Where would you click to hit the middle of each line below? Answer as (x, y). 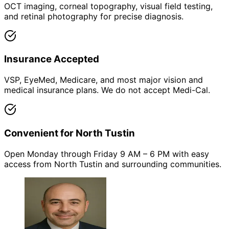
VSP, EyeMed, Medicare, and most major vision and (104, 80)
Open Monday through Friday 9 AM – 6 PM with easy (107, 154)
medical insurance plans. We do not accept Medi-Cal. (107, 90)
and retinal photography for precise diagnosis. (94, 16)
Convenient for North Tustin (70, 133)
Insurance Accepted (52, 59)
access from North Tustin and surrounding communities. (113, 164)
